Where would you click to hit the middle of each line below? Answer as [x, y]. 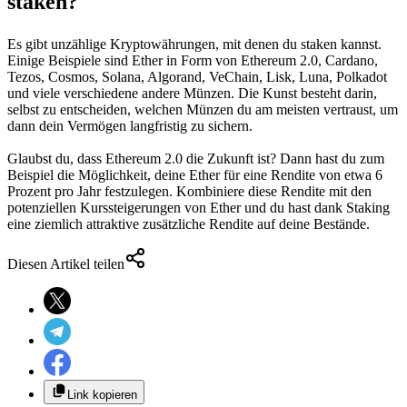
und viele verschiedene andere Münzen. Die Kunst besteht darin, [192, 93]
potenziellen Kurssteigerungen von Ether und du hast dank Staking [199, 207]
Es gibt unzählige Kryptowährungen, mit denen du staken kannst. [194, 44]
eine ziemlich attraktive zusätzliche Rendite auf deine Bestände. [189, 223]
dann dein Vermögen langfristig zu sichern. [130, 125]
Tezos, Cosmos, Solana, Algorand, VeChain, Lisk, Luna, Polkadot [197, 76]
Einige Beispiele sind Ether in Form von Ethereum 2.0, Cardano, [193, 60]
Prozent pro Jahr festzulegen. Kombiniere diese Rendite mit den [189, 191]
